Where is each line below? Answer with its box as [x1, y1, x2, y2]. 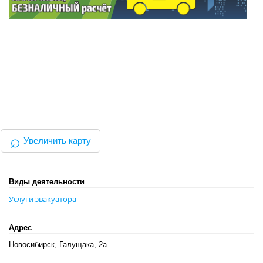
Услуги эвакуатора [9, 194, 76, 205]
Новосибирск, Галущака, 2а [9, 240, 107, 249]
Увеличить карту [23, 136, 91, 146]
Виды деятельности [9, 177, 85, 187]
